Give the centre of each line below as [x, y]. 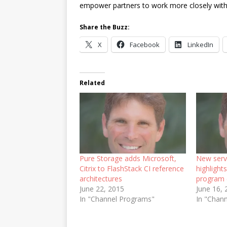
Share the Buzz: [105, 27]
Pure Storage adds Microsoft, [128, 159]
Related [92, 83]
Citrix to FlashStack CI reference [132, 169]
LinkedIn [200, 45]
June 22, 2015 [102, 189]
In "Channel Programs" [117, 199]
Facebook [145, 45]
